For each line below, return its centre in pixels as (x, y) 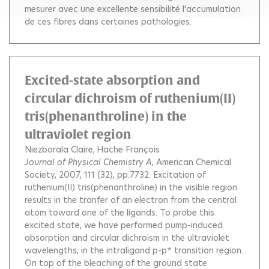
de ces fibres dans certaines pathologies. (108, 22)
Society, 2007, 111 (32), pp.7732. (89, 175)
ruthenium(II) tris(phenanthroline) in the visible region (131, 187)
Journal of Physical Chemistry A (88, 162)
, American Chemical (192, 162)
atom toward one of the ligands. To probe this (119, 213)
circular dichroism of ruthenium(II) (130, 98)
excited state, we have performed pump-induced (124, 225)
